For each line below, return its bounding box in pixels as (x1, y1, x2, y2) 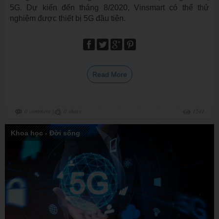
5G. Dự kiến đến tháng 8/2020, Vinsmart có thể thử (10, 3, 209, 12)
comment (29, 107, 50, 115)
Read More (92, 70, 127, 79)
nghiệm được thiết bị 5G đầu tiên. (10, 14, 126, 23)
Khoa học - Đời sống (11, 129, 80, 137)
